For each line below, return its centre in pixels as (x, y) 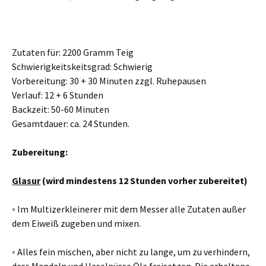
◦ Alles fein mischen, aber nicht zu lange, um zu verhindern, (131, 252)
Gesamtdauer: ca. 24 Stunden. (71, 123)
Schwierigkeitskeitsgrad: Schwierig (82, 66)
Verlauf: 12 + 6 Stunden (58, 95)
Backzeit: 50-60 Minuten (61, 109)
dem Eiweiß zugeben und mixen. (76, 223)
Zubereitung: (40, 152)
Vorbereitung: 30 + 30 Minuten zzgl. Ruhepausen (109, 81)
